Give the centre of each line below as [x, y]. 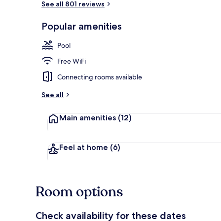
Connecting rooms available [100, 77]
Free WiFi [72, 61]
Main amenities [88, 117]
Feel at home [84, 147]
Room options [79, 192]
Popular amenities [82, 26]
